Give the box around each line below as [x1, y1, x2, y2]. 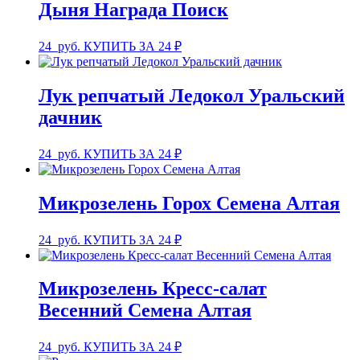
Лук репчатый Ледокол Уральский [39, 84, 345, 106]
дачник [39, 106, 102, 128]
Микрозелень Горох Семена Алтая [39, 192, 340, 214]
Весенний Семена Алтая [39, 300, 252, 321]
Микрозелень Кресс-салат [39, 278, 267, 300]
